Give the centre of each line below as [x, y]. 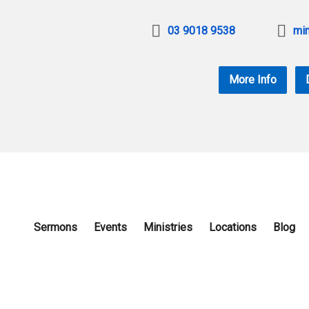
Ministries [168, 228]
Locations [233, 228]
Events [110, 228]
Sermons [56, 228]
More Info [253, 80]
